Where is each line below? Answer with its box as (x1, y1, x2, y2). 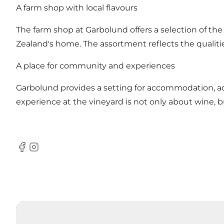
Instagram (27, 147, 68, 157)
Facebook (15, 147, 55, 157)
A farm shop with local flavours (16, 2, 137, 12)
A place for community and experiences (16, 60, 175, 70)
